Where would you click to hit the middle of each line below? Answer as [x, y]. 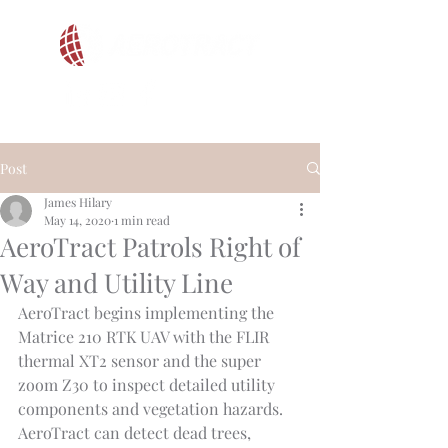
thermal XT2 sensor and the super [141, 360]
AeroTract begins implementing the [148, 312]
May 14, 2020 [77, 220]
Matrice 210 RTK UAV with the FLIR [145, 336]
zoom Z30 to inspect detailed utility [148, 384]
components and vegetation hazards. [152, 408]
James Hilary [78, 202]
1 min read [142, 220]
